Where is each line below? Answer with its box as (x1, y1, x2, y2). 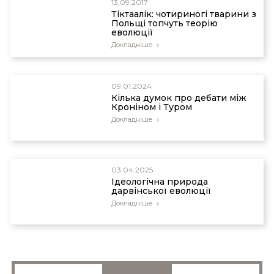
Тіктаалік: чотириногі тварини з (111, 9, 256, 20)
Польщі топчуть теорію (111, 18, 218, 29)
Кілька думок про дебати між (111, 92, 246, 104)
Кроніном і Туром (111, 102, 192, 113)
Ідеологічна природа (111, 176, 208, 188)
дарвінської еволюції (111, 185, 211, 197)
